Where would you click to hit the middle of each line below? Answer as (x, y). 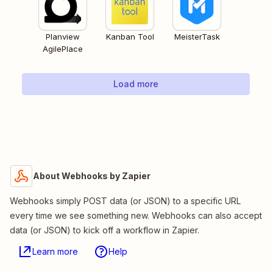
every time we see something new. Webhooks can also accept (136, 216)
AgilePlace (63, 49)
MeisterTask (197, 37)
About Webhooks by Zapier (92, 176)
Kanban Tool (130, 37)
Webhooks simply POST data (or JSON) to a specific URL (125, 201)
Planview (63, 37)
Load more (136, 84)
